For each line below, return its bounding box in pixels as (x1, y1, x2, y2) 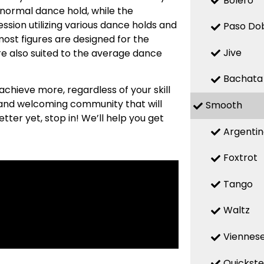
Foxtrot (223, 151, 258, 165)
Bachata (223, 72, 263, 86)
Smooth (205, 98, 242, 112)
